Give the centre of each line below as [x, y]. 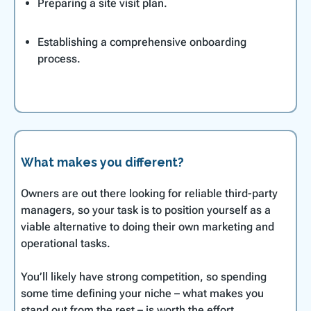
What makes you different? [102, 162]
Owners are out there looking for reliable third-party [149, 193]
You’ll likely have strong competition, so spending [144, 276]
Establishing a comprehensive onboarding [142, 42]
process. [59, 58]
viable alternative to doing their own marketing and [148, 226]
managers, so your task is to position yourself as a [146, 210]
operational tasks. [66, 243]
